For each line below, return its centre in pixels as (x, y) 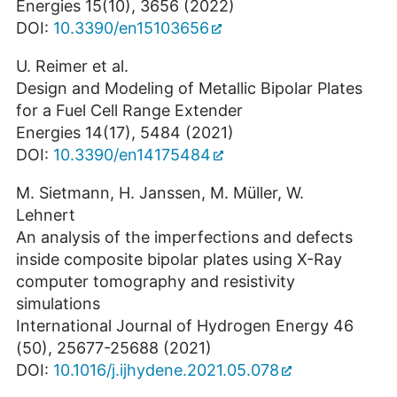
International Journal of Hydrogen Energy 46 (185, 326)
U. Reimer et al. (72, 66)
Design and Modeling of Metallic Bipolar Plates (189, 89)
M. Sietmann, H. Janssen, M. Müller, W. (160, 193)
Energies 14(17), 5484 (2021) (125, 133)
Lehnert (46, 215)
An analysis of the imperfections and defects (184, 237)
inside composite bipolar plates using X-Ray (179, 260)
